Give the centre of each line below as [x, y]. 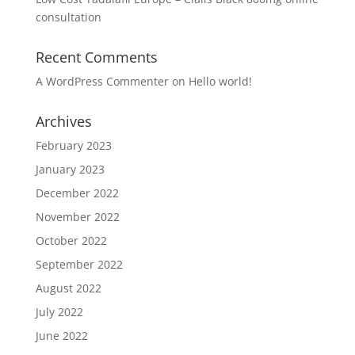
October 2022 [71, 240]
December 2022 [77, 193]
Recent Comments [96, 57]
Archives [63, 121]
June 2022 [61, 335]
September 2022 [79, 264]
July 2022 [59, 311]
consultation [68, 17]
